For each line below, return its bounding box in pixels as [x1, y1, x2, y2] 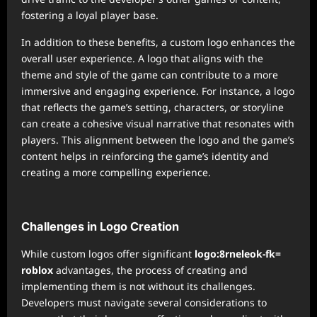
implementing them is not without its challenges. [21, 279, 255, 293]
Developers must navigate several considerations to [21, 296, 267, 309]
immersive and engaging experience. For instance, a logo [21, 84, 294, 98]
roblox [21, 263, 53, 277]
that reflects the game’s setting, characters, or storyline [21, 100, 284, 114]
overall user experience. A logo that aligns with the [21, 52, 263, 65]
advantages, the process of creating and [53, 263, 248, 277]
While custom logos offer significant [21, 247, 195, 260]
